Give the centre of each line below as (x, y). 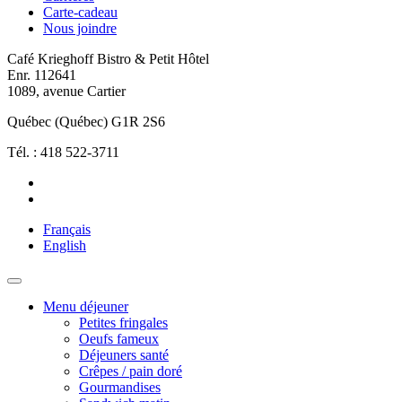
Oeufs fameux (119, 339)
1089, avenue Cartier (66, 91)
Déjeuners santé (124, 355)
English (65, 245)
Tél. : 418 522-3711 (63, 152)
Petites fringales (123, 323)
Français (67, 229)
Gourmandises (120, 387)
